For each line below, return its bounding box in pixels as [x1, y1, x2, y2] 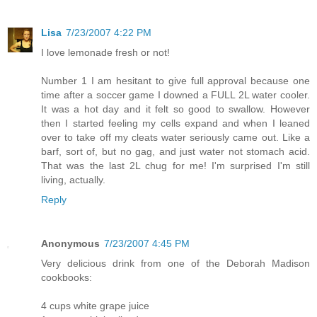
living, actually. [41, 173, 105, 185]
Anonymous [41, 237, 100, 249]
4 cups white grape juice [41, 299, 149, 311]
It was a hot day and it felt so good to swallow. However [41, 103, 310, 115]
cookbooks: [41, 271, 92, 283]
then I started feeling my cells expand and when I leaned [41, 117, 310, 129]
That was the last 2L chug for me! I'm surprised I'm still [41, 159, 310, 171]
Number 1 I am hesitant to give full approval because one [41, 74, 310, 86]
